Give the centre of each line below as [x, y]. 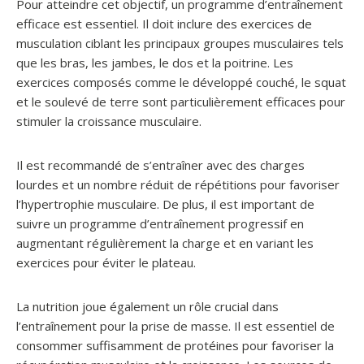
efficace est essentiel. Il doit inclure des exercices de [164, 24]
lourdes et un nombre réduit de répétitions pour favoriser [178, 184]
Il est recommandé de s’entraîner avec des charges [160, 165]
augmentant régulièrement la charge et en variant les [165, 243]
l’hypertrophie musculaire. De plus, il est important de [165, 204]
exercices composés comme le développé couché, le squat [181, 82]
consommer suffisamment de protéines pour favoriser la [175, 345]
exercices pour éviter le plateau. [106, 262]
